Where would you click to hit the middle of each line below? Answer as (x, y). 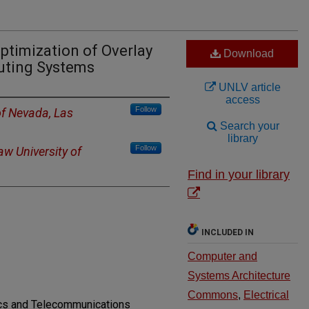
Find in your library (239, 175)
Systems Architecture (239, 276)
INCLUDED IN (228, 232)
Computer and (222, 256)
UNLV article (248, 87)
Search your (248, 126)
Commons (213, 295)
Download (247, 53)
